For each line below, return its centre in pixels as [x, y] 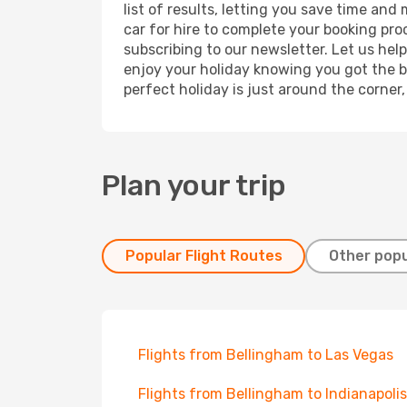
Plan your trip [194, 185]
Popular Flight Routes [203, 256]
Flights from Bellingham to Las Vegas [266, 355]
